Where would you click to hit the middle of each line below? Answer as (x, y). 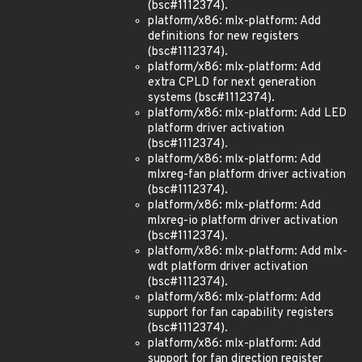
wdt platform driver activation (228, 267)
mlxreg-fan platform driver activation (247, 175)
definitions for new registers (223, 37)
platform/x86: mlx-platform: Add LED (247, 114)
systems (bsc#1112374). (211, 98)
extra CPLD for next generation (232, 83)
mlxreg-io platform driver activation (243, 221)
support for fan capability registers (241, 313)
